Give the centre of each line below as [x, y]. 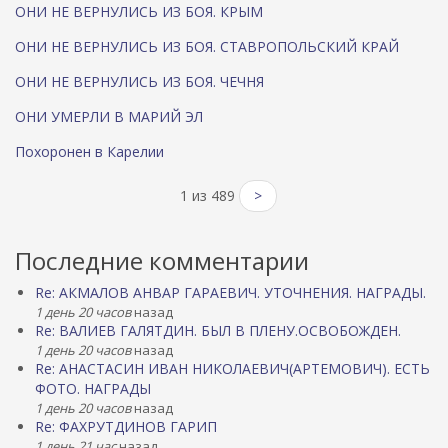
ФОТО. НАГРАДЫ [93, 388]
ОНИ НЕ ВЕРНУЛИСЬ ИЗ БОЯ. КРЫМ [139, 11]
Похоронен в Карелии [89, 151]
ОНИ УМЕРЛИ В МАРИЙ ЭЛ [109, 116]
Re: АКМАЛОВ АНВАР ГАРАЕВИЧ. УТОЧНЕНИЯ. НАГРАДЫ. [230, 292]
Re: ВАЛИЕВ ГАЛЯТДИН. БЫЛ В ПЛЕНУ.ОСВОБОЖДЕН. [218, 330]
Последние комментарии [162, 260]
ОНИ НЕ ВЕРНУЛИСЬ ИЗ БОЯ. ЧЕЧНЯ [139, 81]
